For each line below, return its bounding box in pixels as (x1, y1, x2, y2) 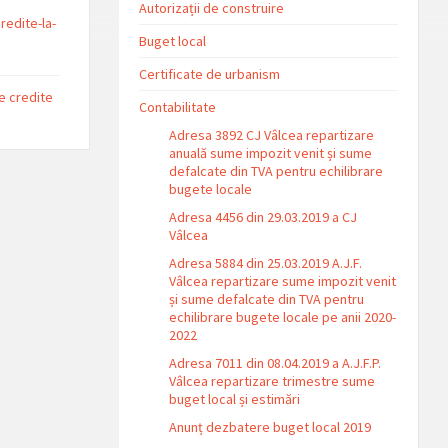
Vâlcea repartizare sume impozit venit (169, 272, 397, 290)
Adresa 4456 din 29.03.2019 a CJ (169, 208, 358, 226)
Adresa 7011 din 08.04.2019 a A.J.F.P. (169, 354, 382, 372)
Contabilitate (139, 98, 217, 116)
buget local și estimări (169, 390, 301, 408)
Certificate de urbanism (139, 65, 281, 83)
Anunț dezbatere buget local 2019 (169, 418, 372, 436)
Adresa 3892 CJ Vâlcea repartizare (169, 126, 375, 144)
